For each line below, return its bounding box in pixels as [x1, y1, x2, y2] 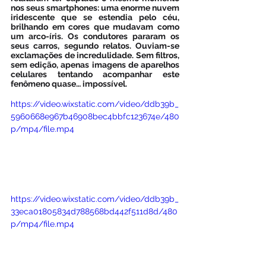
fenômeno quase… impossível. [11, 79, 127, 88]
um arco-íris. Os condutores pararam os [11, 31, 179, 41]
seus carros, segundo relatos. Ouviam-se [11, 41, 179, 50]
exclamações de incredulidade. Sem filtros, [11, 50, 179, 60]
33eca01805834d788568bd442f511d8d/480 [11, 206, 178, 216]
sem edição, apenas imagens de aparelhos [11, 60, 179, 69]
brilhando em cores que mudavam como [11, 22, 179, 31]
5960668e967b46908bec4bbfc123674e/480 [11, 112, 179, 121]
